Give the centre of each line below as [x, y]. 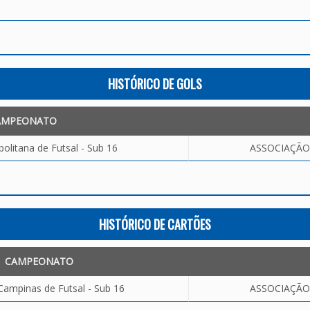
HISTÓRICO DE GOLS [155, 84]
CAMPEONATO [39, 261]
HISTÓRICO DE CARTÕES [155, 224]
